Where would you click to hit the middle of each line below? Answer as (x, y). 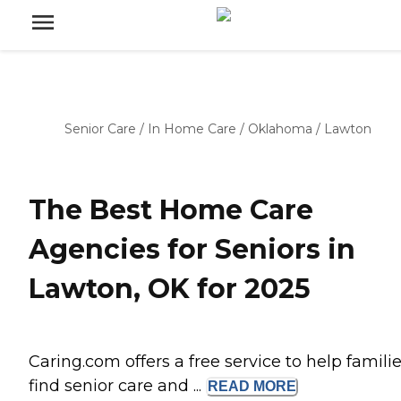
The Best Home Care (171, 210)
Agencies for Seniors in (192, 250)
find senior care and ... (117, 386)
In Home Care (192, 129)
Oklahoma (280, 129)
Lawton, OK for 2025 (170, 289)
